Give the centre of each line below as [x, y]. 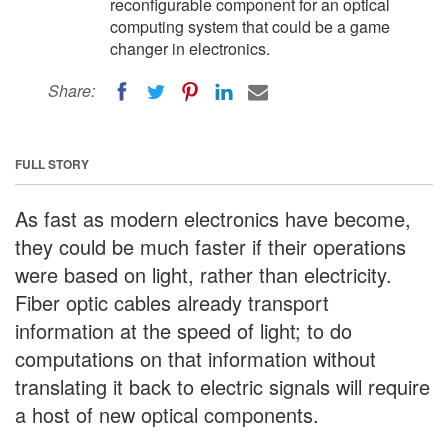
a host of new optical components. [167, 414]
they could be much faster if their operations [210, 246]
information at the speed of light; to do [183, 330]
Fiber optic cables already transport [172, 302]
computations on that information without [195, 358]
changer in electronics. [190, 48]
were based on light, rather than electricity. [203, 274]
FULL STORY [52, 163]
